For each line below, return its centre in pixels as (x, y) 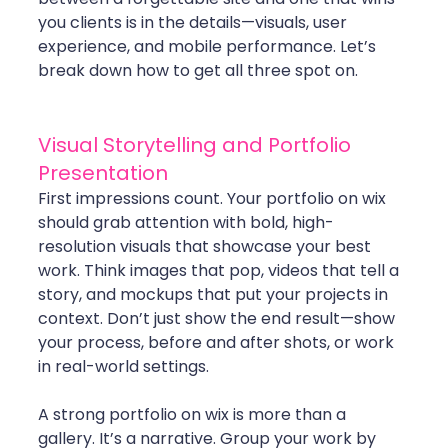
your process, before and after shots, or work (218, 343)
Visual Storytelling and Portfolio (197, 145)
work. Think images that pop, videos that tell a (220, 271)
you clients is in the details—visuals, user (194, 23)
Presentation (103, 173)
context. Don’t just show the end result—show (218, 319)
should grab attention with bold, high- (186, 223)
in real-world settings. (123, 367)
